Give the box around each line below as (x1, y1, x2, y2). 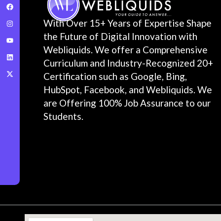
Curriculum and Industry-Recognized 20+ (43, 57, 214, 69)
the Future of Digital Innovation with (43, 31, 198, 42)
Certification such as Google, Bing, (43, 71, 187, 82)
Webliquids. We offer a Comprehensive (43, 44, 208, 56)
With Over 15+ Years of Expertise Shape (43, 17, 212, 29)
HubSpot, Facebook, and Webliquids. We (43, 84, 213, 96)
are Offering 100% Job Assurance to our (43, 97, 211, 109)
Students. (43, 110, 84, 122)
